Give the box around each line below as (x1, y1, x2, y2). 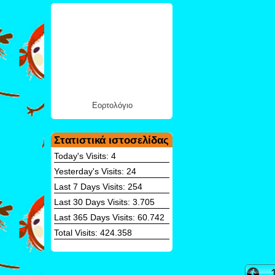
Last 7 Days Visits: (54, 181, 128, 192)
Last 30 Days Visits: (54, 196, 133, 207)
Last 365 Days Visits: (54, 212, 137, 222)
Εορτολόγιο (92, 100, 133, 110)
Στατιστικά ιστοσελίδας (54, 134, 169, 146)
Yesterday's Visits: (54, 166, 126, 176)
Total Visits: (54, 227, 100, 238)
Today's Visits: (54, 150, 111, 161)
